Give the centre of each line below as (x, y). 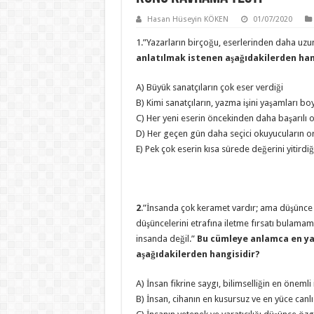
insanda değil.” (165, 239)
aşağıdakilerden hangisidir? (198, 254)
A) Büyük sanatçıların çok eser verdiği (209, 87)
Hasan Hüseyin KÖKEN (187, 19)
